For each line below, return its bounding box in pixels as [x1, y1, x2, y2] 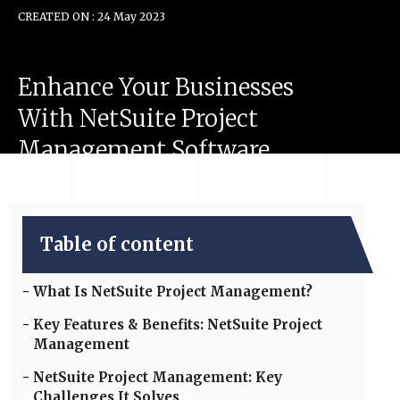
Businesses [175, 72, 294, 102]
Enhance [18, 72, 113, 102]
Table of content [40, 233, 194, 255]
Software [171, 135, 270, 164]
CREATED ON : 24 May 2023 [18, 9, 165, 23]
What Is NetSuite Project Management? [33, 283, 312, 300]
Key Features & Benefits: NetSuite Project [33, 316, 322, 333]
